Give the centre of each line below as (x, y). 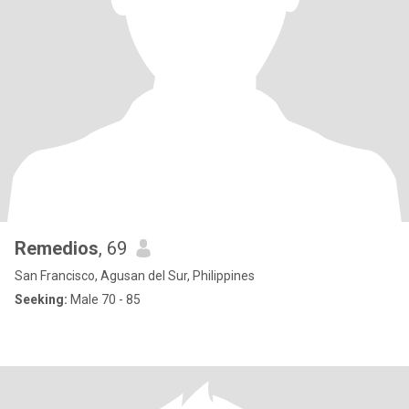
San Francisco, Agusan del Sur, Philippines (135, 276)
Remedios (57, 248)
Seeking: (41, 299)
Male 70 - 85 (104, 299)
